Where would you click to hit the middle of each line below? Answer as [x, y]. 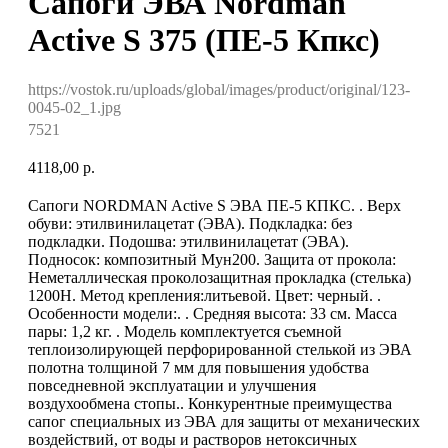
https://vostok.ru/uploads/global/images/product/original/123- [219, 89]
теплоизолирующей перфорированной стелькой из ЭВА [220, 349]
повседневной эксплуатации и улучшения [172, 385]
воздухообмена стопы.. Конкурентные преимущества [210, 403]
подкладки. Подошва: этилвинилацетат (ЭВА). [188, 241]
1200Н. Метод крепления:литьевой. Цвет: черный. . [204, 295]
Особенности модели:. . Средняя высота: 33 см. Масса [212, 313]
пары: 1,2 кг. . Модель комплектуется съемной [185, 331]
